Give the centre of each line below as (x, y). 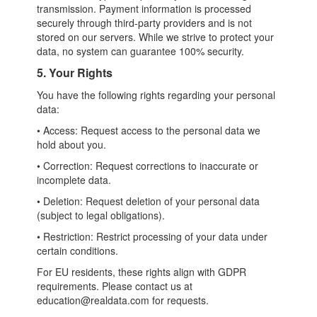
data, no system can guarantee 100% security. (141, 51)
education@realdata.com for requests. (123, 300)
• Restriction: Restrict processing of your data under (152, 236)
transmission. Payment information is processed (144, 8)
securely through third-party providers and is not (145, 23)
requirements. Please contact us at (115, 286)
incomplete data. (74, 180)
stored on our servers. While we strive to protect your (156, 37)
